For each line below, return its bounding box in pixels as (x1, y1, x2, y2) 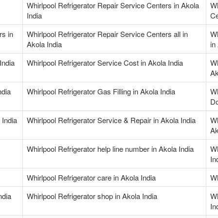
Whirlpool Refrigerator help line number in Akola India (27, 144, 194, 154)
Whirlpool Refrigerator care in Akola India (27, 172, 156, 183)
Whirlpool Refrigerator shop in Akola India (27, 191, 157, 201)
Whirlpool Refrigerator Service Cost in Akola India (27, 57, 183, 68)
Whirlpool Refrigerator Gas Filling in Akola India (27, 86, 175, 97)
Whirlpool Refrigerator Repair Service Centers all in (27, 29, 188, 39)
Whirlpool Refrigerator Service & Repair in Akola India (27, 115, 196, 126)
